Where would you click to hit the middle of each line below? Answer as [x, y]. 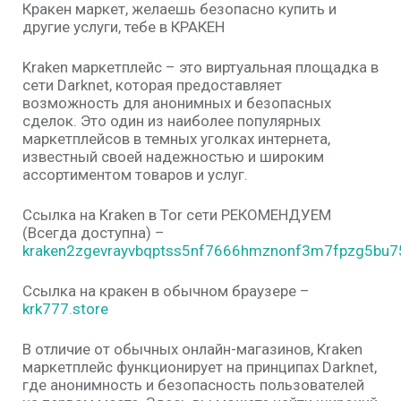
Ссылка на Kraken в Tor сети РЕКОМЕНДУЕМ [177, 215]
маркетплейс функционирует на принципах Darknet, [200, 367]
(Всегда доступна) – [94, 233]
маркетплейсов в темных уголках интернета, [176, 139]
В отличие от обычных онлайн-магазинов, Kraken [192, 349]
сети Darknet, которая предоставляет [152, 85]
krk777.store [65, 309]
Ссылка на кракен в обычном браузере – [166, 291]
